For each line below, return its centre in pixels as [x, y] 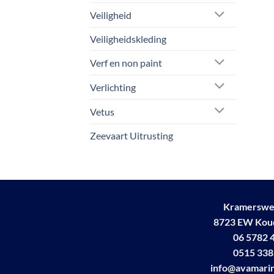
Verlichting [113, 87]
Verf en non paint [126, 63]
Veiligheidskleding [128, 39]
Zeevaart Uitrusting [131, 135]
